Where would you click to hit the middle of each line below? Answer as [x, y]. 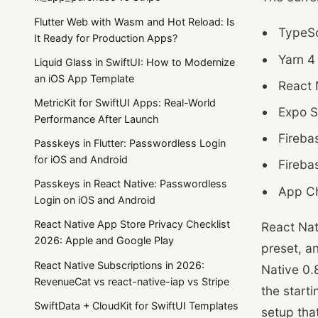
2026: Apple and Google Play [104, 241]
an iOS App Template [84, 78]
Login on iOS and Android [95, 200]
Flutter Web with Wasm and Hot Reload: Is [135, 21]
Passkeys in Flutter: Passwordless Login [130, 143]
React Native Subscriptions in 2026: [119, 265]
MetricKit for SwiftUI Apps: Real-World [125, 102]
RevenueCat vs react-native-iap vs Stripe [132, 281]
